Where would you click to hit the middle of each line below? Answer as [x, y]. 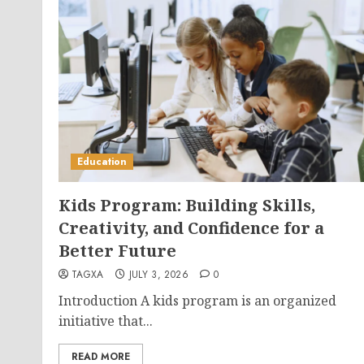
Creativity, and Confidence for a [191, 228]
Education [102, 162]
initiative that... [106, 321]
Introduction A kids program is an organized [197, 301]
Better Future [117, 251]
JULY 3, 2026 [158, 275]
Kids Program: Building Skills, [187, 205]
